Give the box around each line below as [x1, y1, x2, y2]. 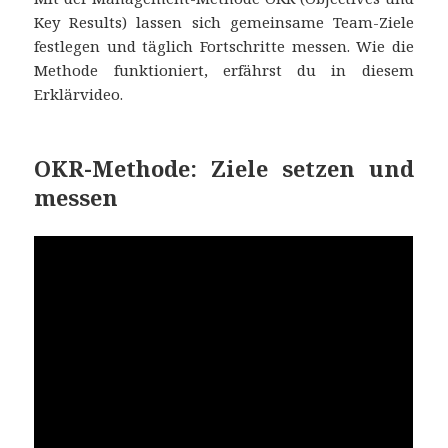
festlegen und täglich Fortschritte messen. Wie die [34, 35, 414, 56]
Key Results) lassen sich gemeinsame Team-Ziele [34, 11, 414, 32]
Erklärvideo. [34, 83, 124, 104]
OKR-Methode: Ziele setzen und [34, 152, 414, 183]
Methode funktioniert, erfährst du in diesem [34, 59, 414, 80]
